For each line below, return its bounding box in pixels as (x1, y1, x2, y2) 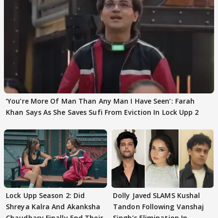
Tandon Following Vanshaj (113, 201, 204, 211)
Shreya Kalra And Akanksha (6, 201, 101, 211)
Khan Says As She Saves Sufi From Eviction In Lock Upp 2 (6, 108, 199, 117)
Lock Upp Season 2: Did (6, 190, 85, 200)
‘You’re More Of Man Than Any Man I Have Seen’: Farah (6, 96, 195, 106)
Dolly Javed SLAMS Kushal (113, 190, 200, 200)
